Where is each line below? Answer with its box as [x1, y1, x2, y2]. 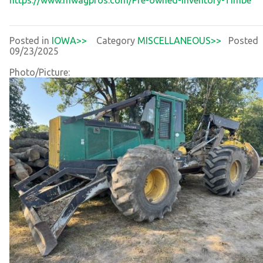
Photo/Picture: [9, 66, 70, 77]
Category [87, 35, 137, 46]
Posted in [9, 35, 52, 46]
